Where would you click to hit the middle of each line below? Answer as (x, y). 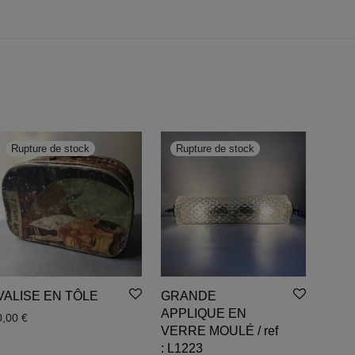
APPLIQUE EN (203, 314)
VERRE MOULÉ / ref (219, 331)
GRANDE (188, 296)
